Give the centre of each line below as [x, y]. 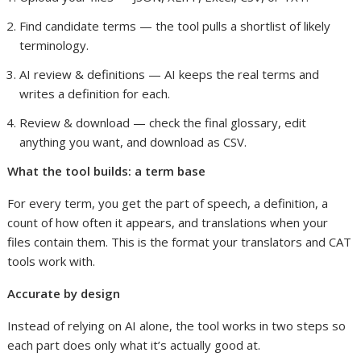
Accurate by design [64, 294]
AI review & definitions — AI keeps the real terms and [170, 75]
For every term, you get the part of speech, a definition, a [168, 203]
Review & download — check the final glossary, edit [163, 123]
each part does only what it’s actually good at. [134, 345]
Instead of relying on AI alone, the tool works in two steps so [177, 326]
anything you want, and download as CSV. [133, 142]
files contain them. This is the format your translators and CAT [180, 242]
